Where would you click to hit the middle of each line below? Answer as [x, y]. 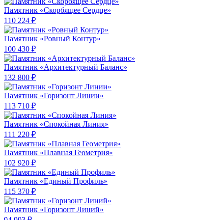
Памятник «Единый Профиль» [56, 181]
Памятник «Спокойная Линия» [56, 124]
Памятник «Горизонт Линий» [54, 210]
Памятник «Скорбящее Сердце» [57, 10]
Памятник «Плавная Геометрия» [58, 153]
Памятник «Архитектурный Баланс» [66, 67]
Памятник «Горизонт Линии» [54, 96]
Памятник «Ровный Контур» [52, 39]
